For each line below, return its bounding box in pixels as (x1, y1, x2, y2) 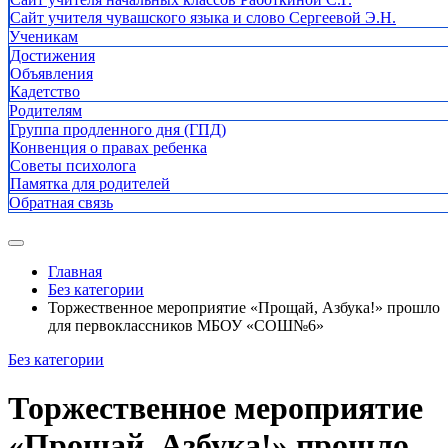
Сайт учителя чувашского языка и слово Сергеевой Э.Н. (10, 9, 396, 26)
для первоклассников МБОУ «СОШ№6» (48, 317, 324, 334)
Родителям (9, 102, 82, 119)
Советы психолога (10, 157, 136, 174)
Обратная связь (9, 194, 113, 211)
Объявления (10, 65, 93, 82)
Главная (48, 263, 102, 280)
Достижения (10, 47, 95, 64)
